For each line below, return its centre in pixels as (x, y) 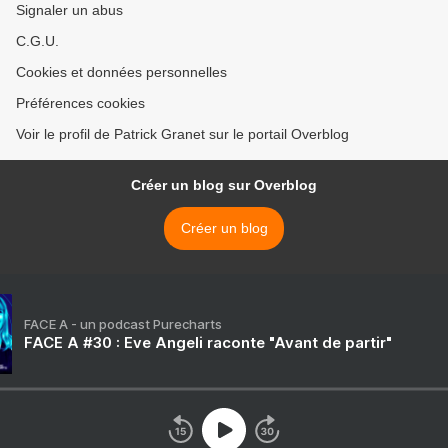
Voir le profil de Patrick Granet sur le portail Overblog (182, 134)
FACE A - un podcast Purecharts (123, 324)
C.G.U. (37, 41)
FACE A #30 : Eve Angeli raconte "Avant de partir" (208, 343)
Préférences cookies (80, 103)
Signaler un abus (69, 10)
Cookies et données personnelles (121, 72)
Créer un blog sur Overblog (224, 185)
